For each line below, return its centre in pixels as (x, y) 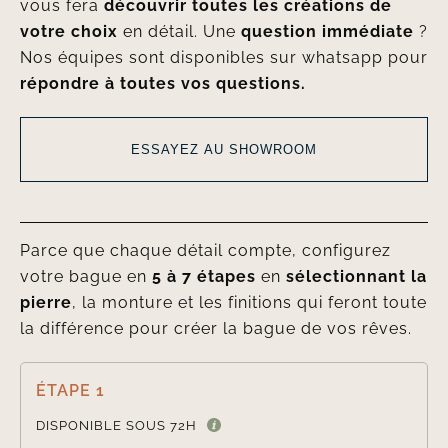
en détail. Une (179, 31)
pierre (45, 302)
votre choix (68, 31)
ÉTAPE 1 (70, 390)
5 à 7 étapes (203, 276)
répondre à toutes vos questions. (162, 83)
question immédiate (327, 31)
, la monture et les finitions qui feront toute (249, 302)
